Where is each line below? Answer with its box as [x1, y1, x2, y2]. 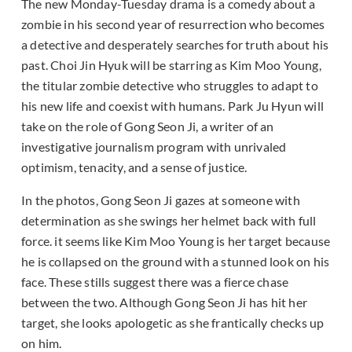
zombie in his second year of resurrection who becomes [21, 16, 325, 32]
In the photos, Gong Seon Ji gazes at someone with [21, 192, 300, 208]
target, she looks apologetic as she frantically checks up [21, 315, 324, 331]
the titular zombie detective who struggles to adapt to [21, 78, 318, 93]
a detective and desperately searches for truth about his [21, 37, 329, 53]
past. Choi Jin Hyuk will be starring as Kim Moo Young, [21, 57, 321, 73]
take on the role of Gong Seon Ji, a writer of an [21, 119, 274, 134]
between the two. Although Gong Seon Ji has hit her [21, 295, 308, 310]
